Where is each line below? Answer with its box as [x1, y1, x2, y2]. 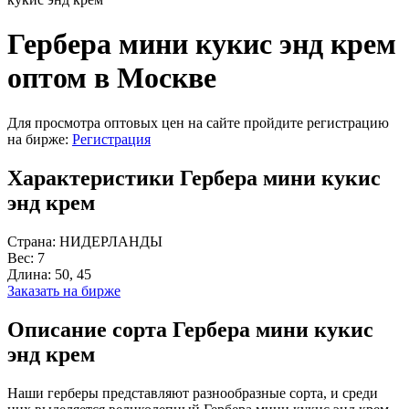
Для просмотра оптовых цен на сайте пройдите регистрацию [7, 114, 389, 131]
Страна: [7, 233, 59, 249]
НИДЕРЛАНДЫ [59, 233, 163, 249]
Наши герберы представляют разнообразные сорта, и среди [7, 384, 378, 401]
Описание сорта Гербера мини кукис [7, 317, 373, 341]
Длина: [7, 266, 55, 282]
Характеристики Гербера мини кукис [7, 165, 381, 190]
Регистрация [72, 131, 151, 147]
